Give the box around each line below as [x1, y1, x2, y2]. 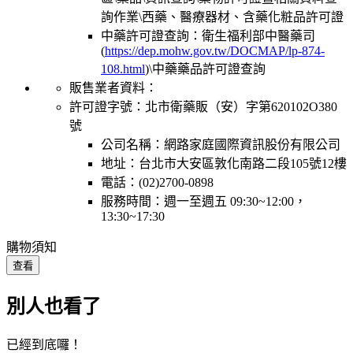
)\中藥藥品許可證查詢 [145, 61, 266, 76]
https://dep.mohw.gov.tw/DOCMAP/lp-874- [105, 43, 325, 58]
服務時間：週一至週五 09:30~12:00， [101, 194, 307, 208]
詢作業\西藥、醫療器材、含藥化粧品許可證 [101, 9, 344, 24]
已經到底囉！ [6, 337, 82, 351]
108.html [101, 61, 145, 76]
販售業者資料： [69, 80, 158, 95]
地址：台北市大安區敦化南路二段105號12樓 [101, 156, 347, 170]
